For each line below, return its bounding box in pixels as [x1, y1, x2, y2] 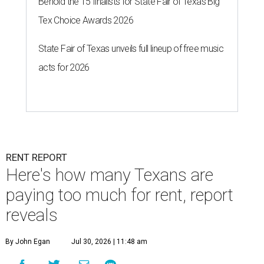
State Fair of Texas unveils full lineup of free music [38, 43, 224, 55]
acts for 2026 [38, 62, 90, 74]
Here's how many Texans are [6, 165, 213, 186]
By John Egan [5, 237, 50, 246]
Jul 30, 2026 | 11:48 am [71, 237, 147, 246]
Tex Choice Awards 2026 [38, 15, 133, 27]
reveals [6, 205, 58, 226]
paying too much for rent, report [6, 185, 233, 206]
